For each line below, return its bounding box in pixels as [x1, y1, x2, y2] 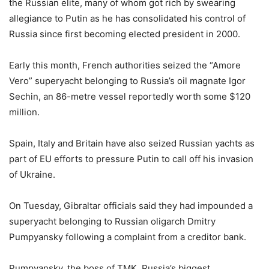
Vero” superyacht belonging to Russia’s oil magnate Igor [9, 75, 246, 87]
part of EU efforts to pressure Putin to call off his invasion [9, 153, 253, 165]
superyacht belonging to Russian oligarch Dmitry [9, 216, 216, 228]
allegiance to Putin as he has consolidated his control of [9, 13, 246, 25]
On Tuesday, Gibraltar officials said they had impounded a [9, 200, 253, 212]
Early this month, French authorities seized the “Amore [9, 59, 241, 71]
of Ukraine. [9, 169, 55, 181]
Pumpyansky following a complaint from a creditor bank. [9, 231, 246, 243]
